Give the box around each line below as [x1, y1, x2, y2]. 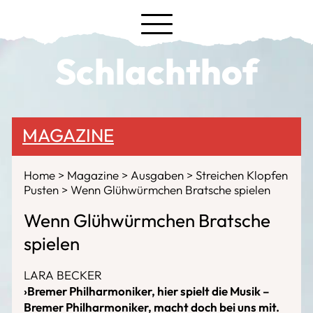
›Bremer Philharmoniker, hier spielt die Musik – [24, 284, 270, 298]
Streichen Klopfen [196, 168, 288, 182]
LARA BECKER [24, 268, 102, 282]
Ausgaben [131, 168, 187, 182]
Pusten [24, 182, 61, 197]
